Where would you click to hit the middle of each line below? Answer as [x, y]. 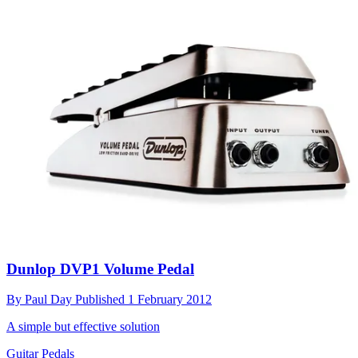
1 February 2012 [170, 300]
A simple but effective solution [83, 327]
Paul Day [50, 300]
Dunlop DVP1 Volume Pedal [100, 268]
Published [101, 300]
